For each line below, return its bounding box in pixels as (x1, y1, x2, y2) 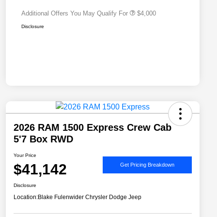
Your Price (14, 153, 36, 158)
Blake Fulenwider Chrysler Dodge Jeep (38, 194, 141, 201)
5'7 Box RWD (14, 134, 73, 145)
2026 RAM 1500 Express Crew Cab (14, 122, 171, 133)
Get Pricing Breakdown (120, 161, 174, 168)
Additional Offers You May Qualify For (21, 10, 128, 17)
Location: (14, 194, 38, 201)
